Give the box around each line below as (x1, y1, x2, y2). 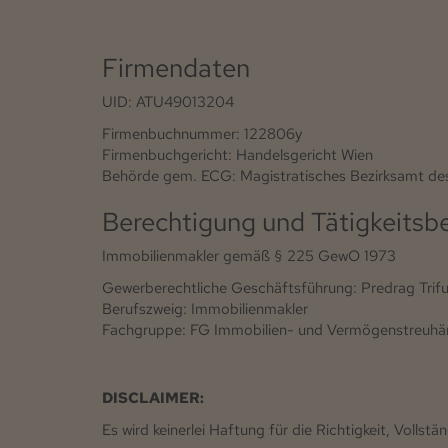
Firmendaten (102, 50, 250, 85)
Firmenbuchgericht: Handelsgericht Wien (102, 144, 373, 165)
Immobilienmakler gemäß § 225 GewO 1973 (102, 246, 396, 266)
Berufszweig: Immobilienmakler (102, 298, 308, 319)
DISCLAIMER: (102, 388, 204, 408)
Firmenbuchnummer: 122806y (102, 123, 302, 144)
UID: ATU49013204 (102, 92, 234, 112)
